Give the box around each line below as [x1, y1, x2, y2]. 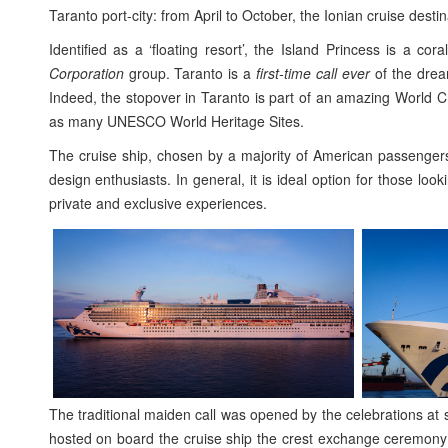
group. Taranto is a [123, 63, 257, 83]
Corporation [48, 63, 124, 83]
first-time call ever [256, 63, 371, 83]
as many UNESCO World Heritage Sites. [48, 111, 304, 131]
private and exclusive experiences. [48, 193, 267, 213]
